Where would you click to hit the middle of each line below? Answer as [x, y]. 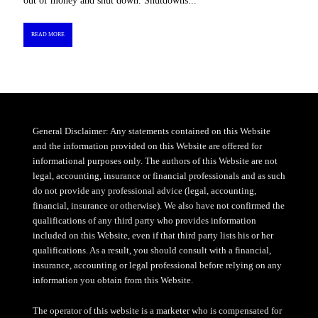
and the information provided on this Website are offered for [147, 146]
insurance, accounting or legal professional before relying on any [157, 265]
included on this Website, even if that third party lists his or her [153, 236]
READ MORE [48, 35]
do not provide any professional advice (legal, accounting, [144, 191]
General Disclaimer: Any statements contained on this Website [151, 131]
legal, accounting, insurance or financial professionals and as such [159, 176]
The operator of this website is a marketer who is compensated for [157, 310]
